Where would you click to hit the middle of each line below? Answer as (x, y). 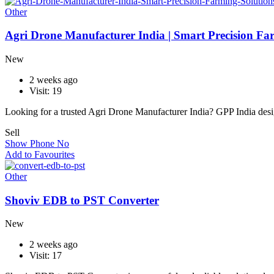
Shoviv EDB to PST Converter (82, 200)
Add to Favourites (40, 154)
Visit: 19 (46, 91)
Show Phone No (37, 143)
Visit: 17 (46, 256)
